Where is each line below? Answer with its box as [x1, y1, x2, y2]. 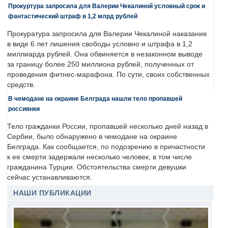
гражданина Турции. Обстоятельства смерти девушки [7, 163, 186, 172]
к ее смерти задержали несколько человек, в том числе [7, 153, 192, 161]
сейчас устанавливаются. [7, 174, 92, 182]
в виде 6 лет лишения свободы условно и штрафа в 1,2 [7, 40, 192, 48]
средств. [7, 81, 35, 89]
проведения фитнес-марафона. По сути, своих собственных [7, 71, 210, 79]
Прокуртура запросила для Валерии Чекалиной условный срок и [8, 3, 205, 10]
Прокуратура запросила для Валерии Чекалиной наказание [7, 30, 207, 38]
